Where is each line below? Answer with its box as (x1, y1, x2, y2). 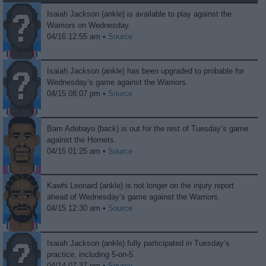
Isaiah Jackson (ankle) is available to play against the (47, 9, 232, 18)
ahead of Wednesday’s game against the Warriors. (47, 192, 221, 202)
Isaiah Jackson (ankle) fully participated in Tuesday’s (47, 238, 230, 248)
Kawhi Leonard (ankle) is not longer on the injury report (47, 181, 235, 191)
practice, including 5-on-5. (47, 249, 136, 259)
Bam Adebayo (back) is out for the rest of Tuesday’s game (47, 123, 249, 133)
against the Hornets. (47, 135, 117, 144)
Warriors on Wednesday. (47, 20, 131, 30)
